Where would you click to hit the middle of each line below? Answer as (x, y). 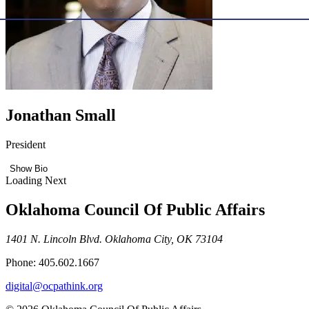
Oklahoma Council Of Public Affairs (135, 209)
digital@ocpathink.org (54, 286)
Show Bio (29, 168)
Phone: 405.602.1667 (52, 262)
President (26, 144)
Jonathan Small (61, 115)
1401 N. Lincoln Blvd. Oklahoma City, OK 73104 (114, 239)
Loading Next (36, 180)
